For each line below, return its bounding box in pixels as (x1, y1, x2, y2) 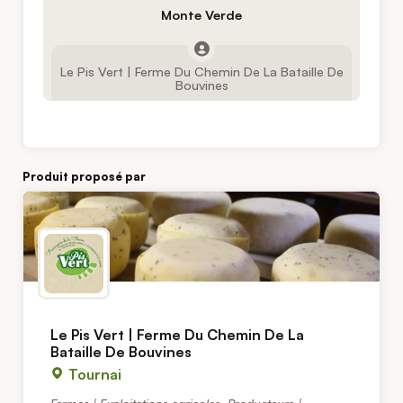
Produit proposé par (22, 169, 146, 184)
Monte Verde (161, 6, 242, 23)
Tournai (65, 365, 121, 384)
